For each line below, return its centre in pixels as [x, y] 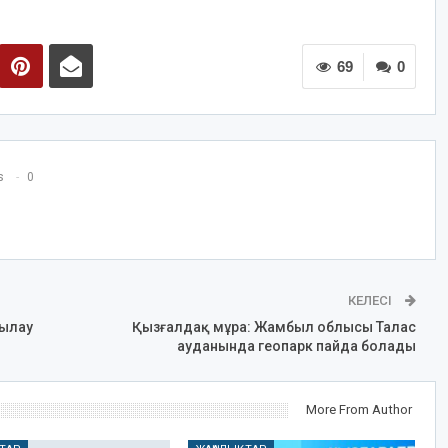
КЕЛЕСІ [371, 301]
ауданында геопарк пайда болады [296, 346]
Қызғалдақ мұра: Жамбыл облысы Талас [273, 327]
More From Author [358, 410]
